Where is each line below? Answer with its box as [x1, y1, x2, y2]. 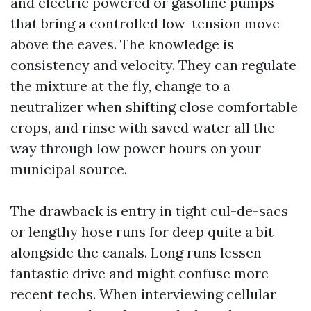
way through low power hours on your [10, 140, 261, 157]
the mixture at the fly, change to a [10, 77, 230, 94]
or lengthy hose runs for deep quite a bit [10, 223, 274, 240]
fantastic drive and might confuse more [10, 264, 269, 282]
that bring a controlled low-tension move [10, 15, 280, 32]
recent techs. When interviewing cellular [10, 285, 276, 303]
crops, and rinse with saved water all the [10, 119, 275, 136]
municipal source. [10, 160, 127, 178]
